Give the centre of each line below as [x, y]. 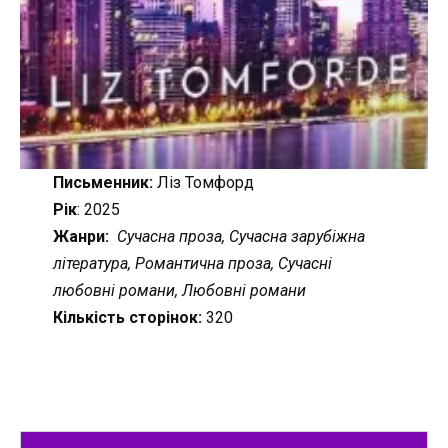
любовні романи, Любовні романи [179, 290]
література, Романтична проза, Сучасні [192, 263]
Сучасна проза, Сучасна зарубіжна [238, 236]
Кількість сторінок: [127, 317]
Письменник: [102, 182]
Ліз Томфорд [203, 182]
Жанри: [80, 236]
